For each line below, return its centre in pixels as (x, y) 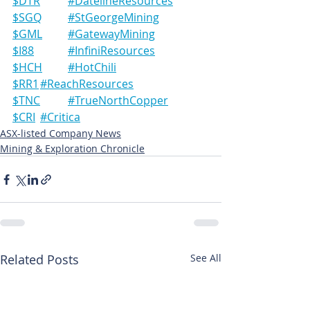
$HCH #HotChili (92, 67)
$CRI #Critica (60, 117)
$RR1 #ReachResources (87, 84)
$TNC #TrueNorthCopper (118, 100)
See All (206, 258)
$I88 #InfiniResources (111, 51)
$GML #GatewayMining (111, 34)
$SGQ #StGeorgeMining (113, 17)
